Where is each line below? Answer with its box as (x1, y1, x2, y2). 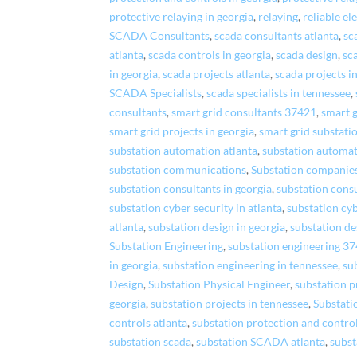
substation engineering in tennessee (163, 258, 339, 272)
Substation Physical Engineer (148, 277, 291, 291)
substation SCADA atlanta (196, 335, 326, 348)
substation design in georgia (148, 220, 286, 233)
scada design (276, 48, 339, 61)
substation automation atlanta (109, 143, 258, 157)
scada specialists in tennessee (206, 86, 351, 100)
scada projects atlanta (163, 67, 271, 80)
